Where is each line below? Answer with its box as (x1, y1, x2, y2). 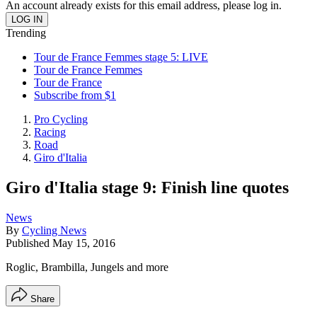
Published (6, 236, 52, 249)
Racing (34, 126, 66, 138)
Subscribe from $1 (34, 89, 116, 101)
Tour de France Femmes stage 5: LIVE (34, 51, 208, 63)
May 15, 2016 (52, 236, 115, 249)
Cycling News (22, 224, 86, 236)
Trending (6, 27, 46, 39)
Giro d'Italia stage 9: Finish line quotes (6, 178, 289, 197)
